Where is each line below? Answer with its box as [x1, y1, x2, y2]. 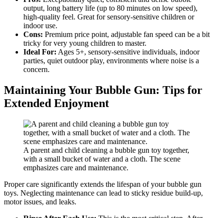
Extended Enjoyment [4, 97, 109, 110]
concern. [23, 65, 50, 74]
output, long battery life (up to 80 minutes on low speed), [23, 4, 198, 13]
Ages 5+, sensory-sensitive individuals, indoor [56, 48, 200, 56]
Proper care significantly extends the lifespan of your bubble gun [4, 180, 201, 189]
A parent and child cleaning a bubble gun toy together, [23, 146, 189, 155]
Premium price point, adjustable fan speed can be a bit [43, 30, 210, 39]
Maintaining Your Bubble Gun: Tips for [4, 84, 202, 97]
